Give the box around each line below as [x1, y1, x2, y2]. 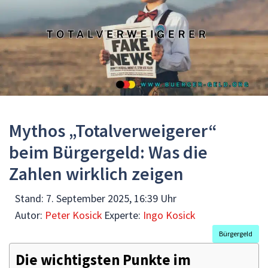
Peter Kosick [45, 208, 102, 222]
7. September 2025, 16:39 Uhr [46, 191, 176, 205]
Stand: [15, 191, 46, 205]
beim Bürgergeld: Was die [9, 140, 208, 163]
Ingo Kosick [143, 208, 196, 222]
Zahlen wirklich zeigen [9, 162, 184, 185]
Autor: [15, 208, 45, 222]
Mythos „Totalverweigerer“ [9, 118, 217, 142]
